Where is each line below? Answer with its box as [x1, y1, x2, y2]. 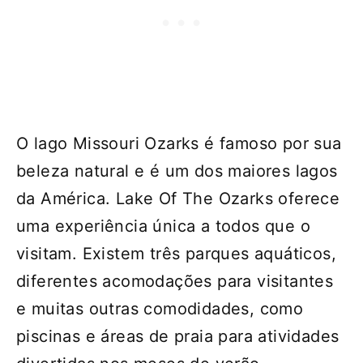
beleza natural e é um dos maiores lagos [16, 160, 338, 181]
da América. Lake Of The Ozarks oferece [16, 188, 340, 208]
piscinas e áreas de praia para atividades [16, 326, 340, 346]
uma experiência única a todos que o [16, 216, 310, 236]
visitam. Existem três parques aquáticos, [16, 243, 336, 263]
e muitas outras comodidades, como [16, 298, 304, 318]
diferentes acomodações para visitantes [16, 271, 334, 291]
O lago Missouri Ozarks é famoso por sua [16, 133, 342, 153]
